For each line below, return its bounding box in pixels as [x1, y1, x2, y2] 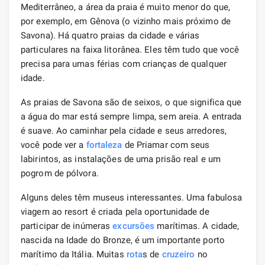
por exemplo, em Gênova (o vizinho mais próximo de [21, 15, 231, 27]
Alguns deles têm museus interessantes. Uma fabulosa [21, 192, 243, 203]
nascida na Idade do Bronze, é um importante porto [21, 234, 225, 245]
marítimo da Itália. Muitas [21, 248, 127, 260]
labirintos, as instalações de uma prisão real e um [21, 153, 221, 164]
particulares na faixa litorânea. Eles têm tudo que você [21, 44, 240, 55]
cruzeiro [161, 248, 195, 260]
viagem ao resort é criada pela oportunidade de [21, 206, 209, 217]
